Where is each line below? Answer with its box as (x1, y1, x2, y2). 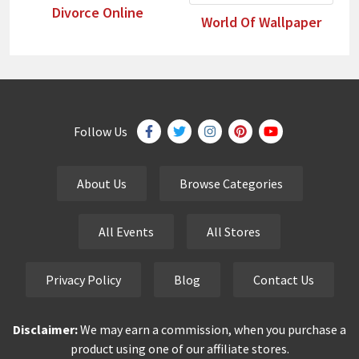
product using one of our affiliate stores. (70, 340, 289, 357)
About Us (76, 175, 127, 192)
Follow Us (73, 123, 127, 139)
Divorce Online (52, 2, 143, 22)
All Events (99, 223, 154, 240)
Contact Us (252, 271, 314, 288)
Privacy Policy (45, 271, 121, 288)
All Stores (207, 223, 260, 240)
